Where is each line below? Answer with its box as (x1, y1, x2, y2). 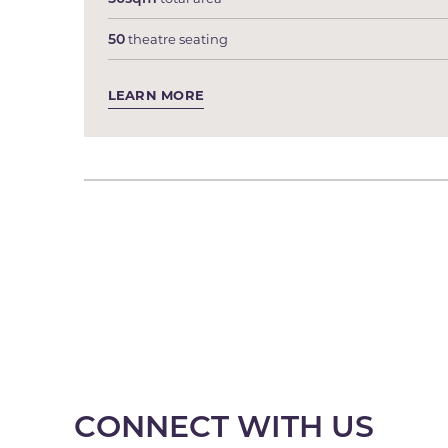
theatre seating (124, 30, 228, 47)
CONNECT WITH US (74, 405, 374, 445)
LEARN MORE (107, 86, 205, 103)
